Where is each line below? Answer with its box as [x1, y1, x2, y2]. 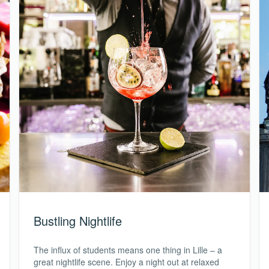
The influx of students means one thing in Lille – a [34, 243, 222, 256]
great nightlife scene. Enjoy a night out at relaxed [34, 255, 219, 268]
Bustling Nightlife [34, 211, 122, 229]
